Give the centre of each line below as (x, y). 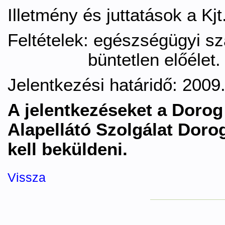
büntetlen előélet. (114, 60)
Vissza (27, 177)
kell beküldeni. (68, 149)
